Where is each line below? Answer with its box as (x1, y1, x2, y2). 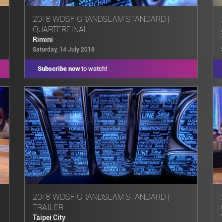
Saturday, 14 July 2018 (33, 46, 95, 53)
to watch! (79, 64, 107, 72)
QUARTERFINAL (33, 24, 88, 34)
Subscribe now (37, 64, 80, 72)
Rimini (33, 35, 53, 44)
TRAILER (33, 202, 63, 212)
